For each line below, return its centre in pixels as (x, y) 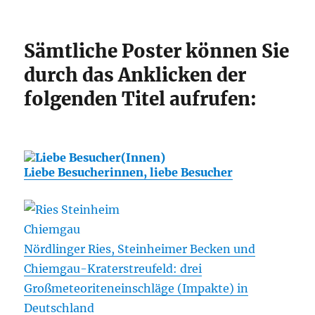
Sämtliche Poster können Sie (157, 51)
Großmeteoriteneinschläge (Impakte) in (136, 289)
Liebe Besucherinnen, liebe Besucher (129, 173)
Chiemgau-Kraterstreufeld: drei (113, 269)
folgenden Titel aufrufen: (141, 99)
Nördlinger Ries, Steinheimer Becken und (140, 249)
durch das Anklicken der (135, 75)
